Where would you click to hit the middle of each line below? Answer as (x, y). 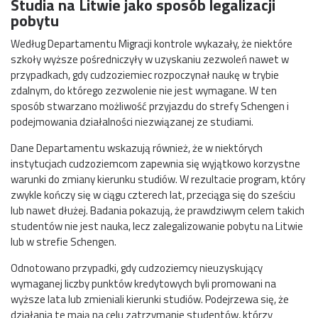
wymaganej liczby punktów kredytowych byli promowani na (143, 283)
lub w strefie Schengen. (64, 241)
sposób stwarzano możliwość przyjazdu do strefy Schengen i (150, 106)
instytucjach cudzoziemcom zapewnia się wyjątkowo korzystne (155, 163)
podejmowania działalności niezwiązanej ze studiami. (132, 121)
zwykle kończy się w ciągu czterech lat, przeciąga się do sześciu (153, 194)
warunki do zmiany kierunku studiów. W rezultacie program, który (158, 179)
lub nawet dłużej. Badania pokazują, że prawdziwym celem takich (158, 210)
